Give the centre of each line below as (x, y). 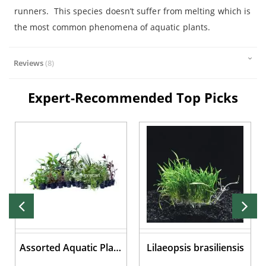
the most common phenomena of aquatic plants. (113, 27)
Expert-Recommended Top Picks (133, 97)
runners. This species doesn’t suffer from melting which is (133, 11)
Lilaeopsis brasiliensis (195, 247)
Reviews (29, 63)
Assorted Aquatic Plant (71, 247)
